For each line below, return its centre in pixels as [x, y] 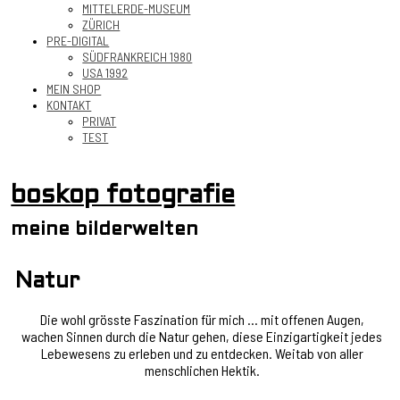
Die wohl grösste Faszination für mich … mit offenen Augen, [202, 319]
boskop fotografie [123, 196]
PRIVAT [100, 121]
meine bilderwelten [105, 229]
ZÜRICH [101, 25]
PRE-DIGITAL [78, 41]
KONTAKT [69, 105]
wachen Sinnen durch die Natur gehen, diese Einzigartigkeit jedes [202, 336]
